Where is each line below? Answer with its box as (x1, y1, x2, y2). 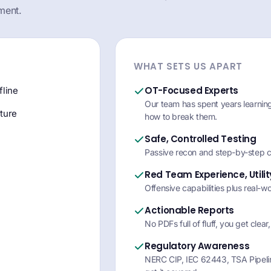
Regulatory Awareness (145, 240, 250, 252)
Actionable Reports (145, 204, 234, 217)
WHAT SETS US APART (134, 60, 243, 73)
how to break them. (145, 111, 217, 122)
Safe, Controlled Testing (145, 132, 256, 145)
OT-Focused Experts (145, 84, 238, 97)
